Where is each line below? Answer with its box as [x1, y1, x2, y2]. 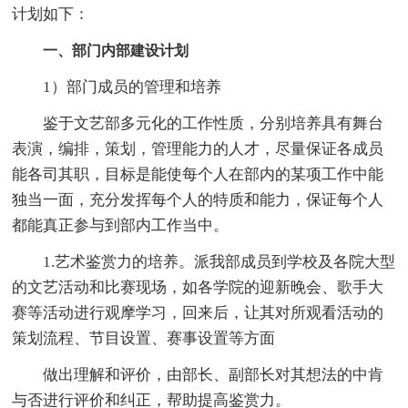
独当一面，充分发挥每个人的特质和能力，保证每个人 [12, 190, 384, 209]
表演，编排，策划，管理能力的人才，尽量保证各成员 [12, 139, 384, 158]
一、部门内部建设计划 [43, 42, 189, 58]
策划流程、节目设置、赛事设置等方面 [12, 329, 276, 347]
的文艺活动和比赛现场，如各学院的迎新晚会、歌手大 [12, 278, 384, 296]
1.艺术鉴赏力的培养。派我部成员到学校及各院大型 [12, 252, 396, 270]
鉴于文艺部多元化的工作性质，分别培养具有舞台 [12, 114, 384, 132]
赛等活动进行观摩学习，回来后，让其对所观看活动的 [12, 303, 384, 321]
